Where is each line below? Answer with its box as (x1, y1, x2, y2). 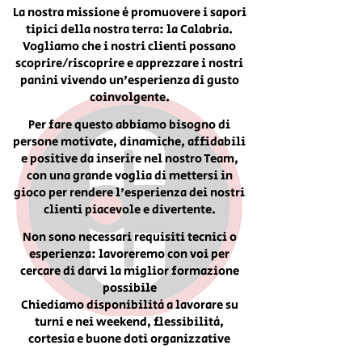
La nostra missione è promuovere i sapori (12, 4, 246, 21)
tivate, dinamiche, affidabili (79, 133, 246, 150)
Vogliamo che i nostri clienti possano (23, 38, 236, 55)
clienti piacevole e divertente (43, 201, 212, 218)
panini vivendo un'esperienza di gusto (19, 72, 239, 89)
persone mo (13, 133, 79, 150)
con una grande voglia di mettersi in (26, 167, 233, 184)
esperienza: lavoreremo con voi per (29, 246, 229, 263)
